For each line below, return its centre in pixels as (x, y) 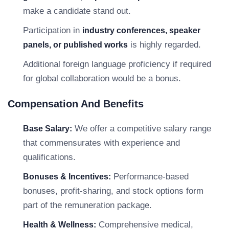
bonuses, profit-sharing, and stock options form (113, 191)
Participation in (53, 30)
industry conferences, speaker (141, 30)
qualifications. (49, 157)
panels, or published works (75, 45)
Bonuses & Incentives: (67, 177)
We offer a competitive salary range (142, 129)
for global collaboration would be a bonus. (102, 78)
